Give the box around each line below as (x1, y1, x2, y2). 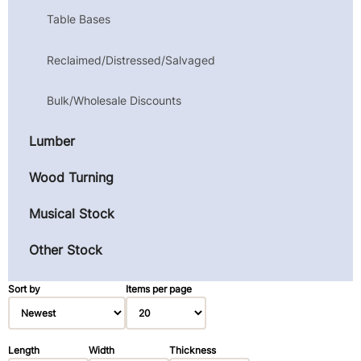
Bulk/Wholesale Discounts (47, 93, 182, 108)
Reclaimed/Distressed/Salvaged (47, 52, 216, 67)
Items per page (126, 282, 192, 295)
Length (8, 343, 39, 356)
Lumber (29, 132, 75, 149)
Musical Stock (29, 205, 114, 222)
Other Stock (29, 241, 102, 258)
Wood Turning (29, 168, 114, 185)
